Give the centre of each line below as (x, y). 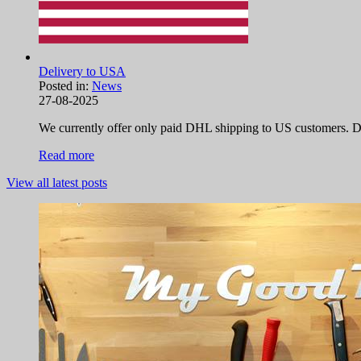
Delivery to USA (82, 72)
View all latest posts (57, 183)
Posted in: (65, 86)
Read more (66, 156)
